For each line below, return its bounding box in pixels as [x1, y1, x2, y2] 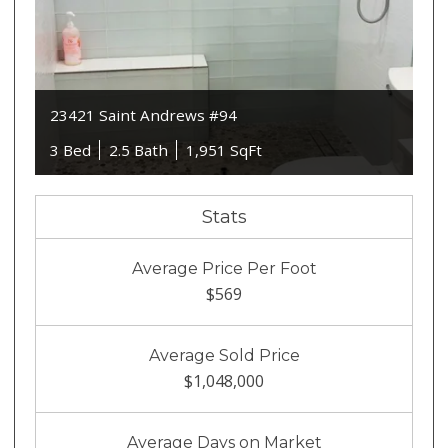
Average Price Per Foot [131, 259, 317, 279]
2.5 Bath [109, 140, 169, 161]
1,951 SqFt [186, 140, 263, 161]
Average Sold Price [148, 346, 300, 366]
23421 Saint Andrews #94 [50, 105, 238, 125]
